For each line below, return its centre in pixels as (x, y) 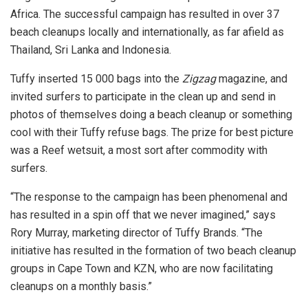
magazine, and (252, 79)
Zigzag (199, 79)
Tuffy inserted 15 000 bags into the (96, 79)
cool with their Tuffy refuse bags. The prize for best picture (152, 133)
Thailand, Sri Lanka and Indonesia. (91, 50)
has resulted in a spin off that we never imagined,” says (143, 215)
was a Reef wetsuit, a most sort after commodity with (139, 151)
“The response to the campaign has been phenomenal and (149, 197)
